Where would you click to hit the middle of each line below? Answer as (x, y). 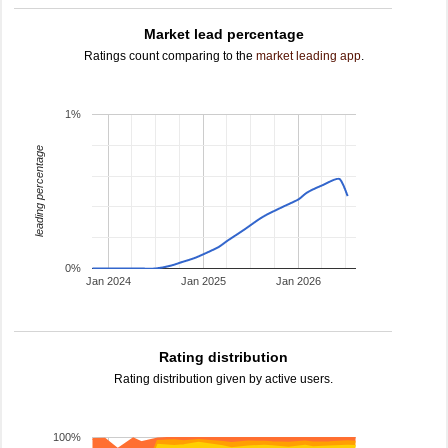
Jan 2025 (203, 281)
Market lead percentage (224, 34)
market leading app (308, 56)
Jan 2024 (108, 281)
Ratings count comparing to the (170, 56)
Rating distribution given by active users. (224, 379)
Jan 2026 (298, 281)
